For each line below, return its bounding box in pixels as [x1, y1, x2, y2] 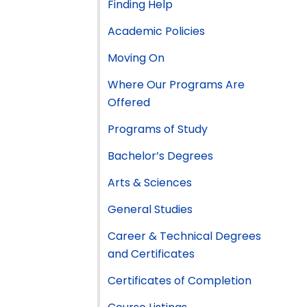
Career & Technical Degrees [108, 228, 261, 244]
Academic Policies [108, 23, 205, 39]
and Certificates [108, 245, 195, 262]
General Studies [108, 201, 193, 217]
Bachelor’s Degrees [108, 147, 213, 164]
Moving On [108, 49, 164, 66]
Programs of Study [108, 121, 208, 137]
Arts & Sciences [108, 174, 192, 191]
